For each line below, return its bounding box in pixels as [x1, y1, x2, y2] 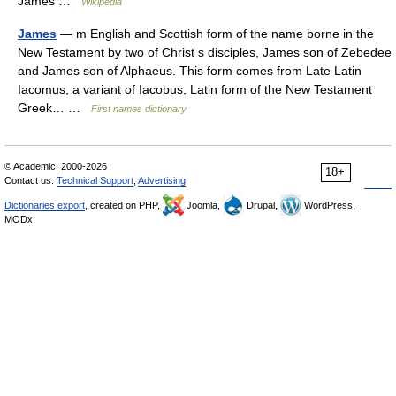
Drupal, [244, 200, 280, 210]
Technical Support [57, 175, 133, 186]
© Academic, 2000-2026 [4, 161, 107, 171]
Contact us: [4, 175, 57, 186]
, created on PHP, [85, 200, 163, 210]
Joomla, [184, 200, 223, 210]
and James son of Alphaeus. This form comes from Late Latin [18, 64, 362, 78]
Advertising [138, 175, 186, 186]
